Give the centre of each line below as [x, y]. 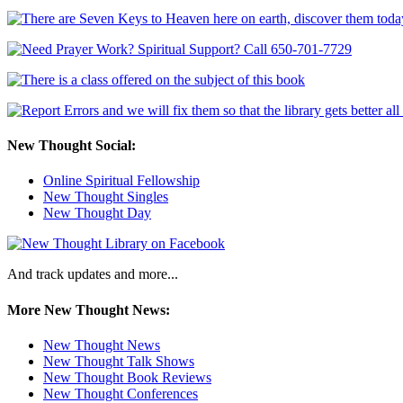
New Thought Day [97, 213]
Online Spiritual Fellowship [121, 181]
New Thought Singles [106, 197]
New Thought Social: [72, 146]
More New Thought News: [89, 309]
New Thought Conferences [121, 393]
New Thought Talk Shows [119, 361]
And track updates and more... [93, 274]
